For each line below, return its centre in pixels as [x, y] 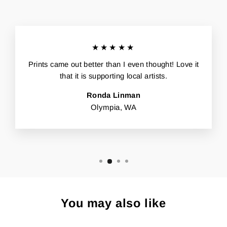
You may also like [113, 203]
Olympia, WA [113, 107]
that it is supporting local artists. [113, 76]
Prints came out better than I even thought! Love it [113, 65]
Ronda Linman [113, 96]
